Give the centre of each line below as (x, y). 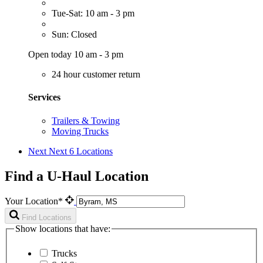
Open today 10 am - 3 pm (76, 55)
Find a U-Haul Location (77, 176)
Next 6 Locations (81, 151)
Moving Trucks (80, 131)
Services (44, 97)
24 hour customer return (96, 75)
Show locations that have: (63, 229)
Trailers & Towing (86, 120)
